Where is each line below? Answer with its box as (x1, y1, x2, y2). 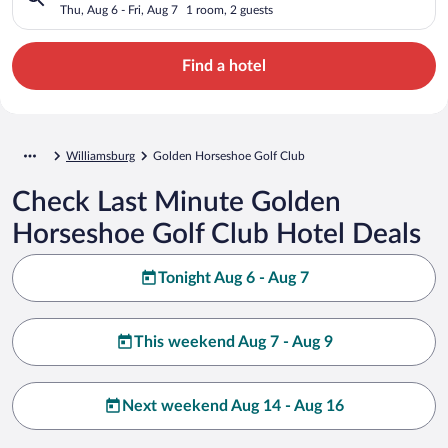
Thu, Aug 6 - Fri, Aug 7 (60, 3, 178, 16)
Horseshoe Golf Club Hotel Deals (12, 219, 421, 248)
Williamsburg (66, 149, 135, 162)
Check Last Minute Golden (12, 187, 341, 216)
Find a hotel (182, 57, 266, 74)
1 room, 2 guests (186, 3, 273, 16)
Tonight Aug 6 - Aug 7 (157, 269, 309, 286)
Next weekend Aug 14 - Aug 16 (122, 397, 344, 414)
